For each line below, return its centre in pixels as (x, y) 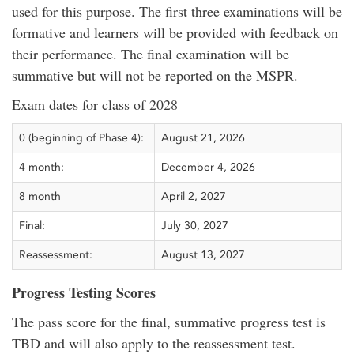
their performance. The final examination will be (151, 54)
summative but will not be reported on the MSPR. (155, 75)
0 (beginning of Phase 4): (81, 138)
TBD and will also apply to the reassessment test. (154, 343)
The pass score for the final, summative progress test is (169, 322)
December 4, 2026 (208, 167)
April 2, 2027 (194, 196)
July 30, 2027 (195, 226)
